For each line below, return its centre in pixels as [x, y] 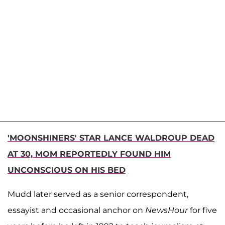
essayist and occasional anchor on [76, 210]
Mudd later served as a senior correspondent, [98, 194]
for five [202, 210]
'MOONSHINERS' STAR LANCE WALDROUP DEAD [111, 138]
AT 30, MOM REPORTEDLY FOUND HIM [89, 154]
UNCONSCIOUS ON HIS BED [67, 170]
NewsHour [166, 210]
